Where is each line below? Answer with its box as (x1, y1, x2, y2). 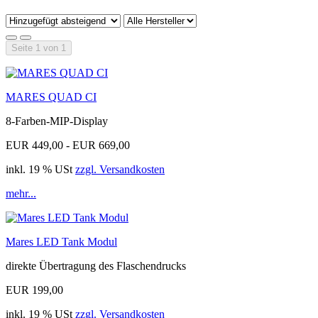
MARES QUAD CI (6, 90, 97, 103)
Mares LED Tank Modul (6, 235, 117, 248)
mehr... (6, 187, 36, 199)
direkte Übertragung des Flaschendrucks (6, 259, 186, 272)
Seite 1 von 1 (11, 42, 66, 53)
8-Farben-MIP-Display (6, 114, 108, 127)
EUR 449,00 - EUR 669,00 (6, 138, 130, 151)
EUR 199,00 (6, 283, 63, 296)
